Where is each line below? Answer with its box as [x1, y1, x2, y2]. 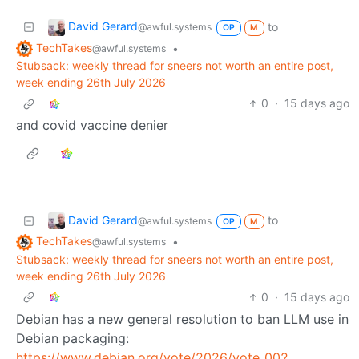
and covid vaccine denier [16, 117, 168, 134]
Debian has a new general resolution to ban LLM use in [16, 311, 349, 328]
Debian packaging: [16, 330, 129, 347]
